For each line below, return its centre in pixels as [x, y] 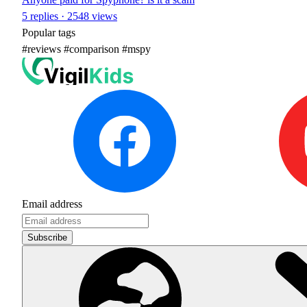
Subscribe [47, 237]
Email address [52, 204]
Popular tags [49, 33]
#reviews [41, 49]
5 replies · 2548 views [70, 16]
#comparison [90, 49]
